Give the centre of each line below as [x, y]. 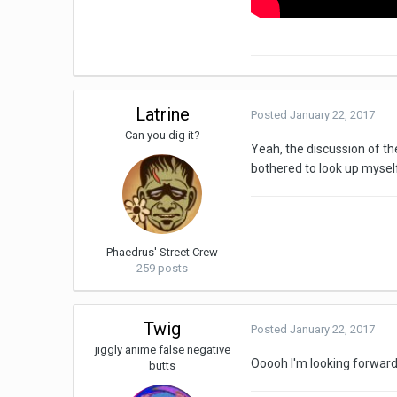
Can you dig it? [162, 136]
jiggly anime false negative [162, 350]
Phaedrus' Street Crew [163, 253]
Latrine [162, 115]
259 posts [163, 269]
